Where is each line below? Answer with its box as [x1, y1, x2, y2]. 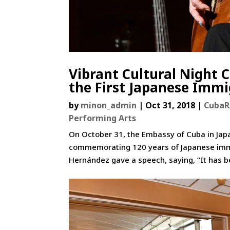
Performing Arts [69, 112, 137, 124]
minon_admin [81, 100, 137, 111]
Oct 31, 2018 [145, 100, 196, 111]
